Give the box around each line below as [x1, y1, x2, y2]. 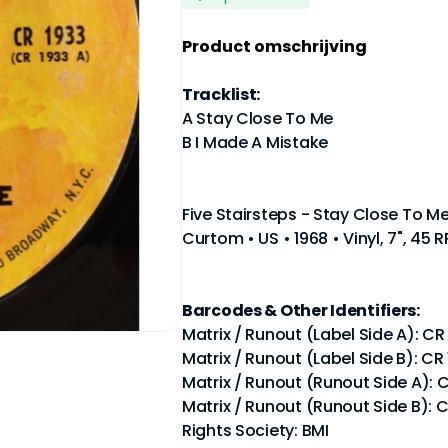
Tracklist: [182, 83, 261, 106]
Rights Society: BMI [182, 419, 329, 442]
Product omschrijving [182, 35, 367, 58]
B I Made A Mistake [182, 131, 328, 154]
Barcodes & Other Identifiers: [182, 299, 420, 322]
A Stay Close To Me [182, 107, 333, 130]
